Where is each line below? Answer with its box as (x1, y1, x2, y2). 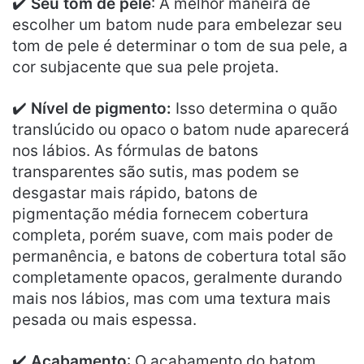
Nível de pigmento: (31, 98, 171, 118)
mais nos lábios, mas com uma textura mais (12, 288, 331, 308)
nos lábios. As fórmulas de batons (12, 141, 258, 160)
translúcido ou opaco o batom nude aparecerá (12, 119, 349, 139)
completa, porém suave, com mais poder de (12, 225, 333, 245)
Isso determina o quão (171, 98, 337, 118)
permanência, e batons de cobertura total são (12, 246, 346, 266)
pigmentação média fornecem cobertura (12, 204, 309, 223)
